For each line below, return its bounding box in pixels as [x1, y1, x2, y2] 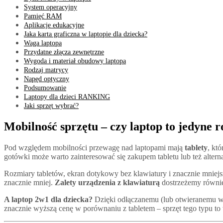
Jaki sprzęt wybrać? [24, 101, 79, 110]
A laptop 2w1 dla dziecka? [4, 195, 93, 204]
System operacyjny [24, 2, 77, 11]
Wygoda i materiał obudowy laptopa [24, 56, 126, 65]
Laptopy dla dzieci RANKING [24, 92, 110, 101]
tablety [185, 143, 208, 152]
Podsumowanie [24, 83, 66, 92]
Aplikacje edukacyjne [24, 20, 84, 29]
